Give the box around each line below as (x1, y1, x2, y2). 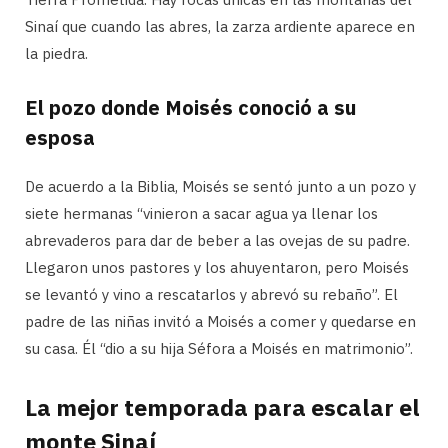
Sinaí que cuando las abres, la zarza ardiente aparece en (25, 17, 415, 37)
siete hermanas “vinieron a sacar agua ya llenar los (25, 204, 378, 224)
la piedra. (25, 44, 88, 64)
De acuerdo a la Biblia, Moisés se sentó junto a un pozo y (25, 177, 416, 197)
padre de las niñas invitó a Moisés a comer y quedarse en (25, 312, 416, 332)
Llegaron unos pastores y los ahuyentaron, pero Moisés (25, 258, 409, 278)
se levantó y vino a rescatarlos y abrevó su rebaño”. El (25, 285, 398, 305)
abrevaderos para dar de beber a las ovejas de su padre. (25, 231, 410, 251)
